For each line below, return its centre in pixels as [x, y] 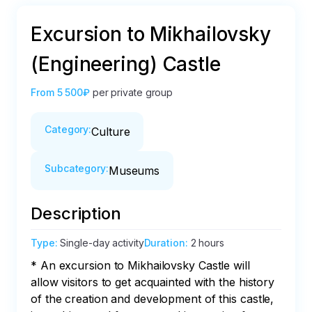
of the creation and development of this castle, [154, 299]
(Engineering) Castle [126, 64]
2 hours [207, 243]
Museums [134, 171]
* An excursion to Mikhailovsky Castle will [142, 265]
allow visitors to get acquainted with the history [154, 282]
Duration [164, 243]
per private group [133, 92]
